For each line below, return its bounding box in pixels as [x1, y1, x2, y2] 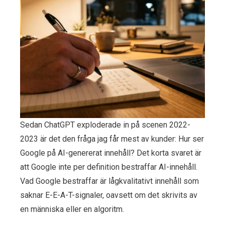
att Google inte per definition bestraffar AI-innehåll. [20, 162, 197, 172]
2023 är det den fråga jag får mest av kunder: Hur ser [20, 134, 204, 144]
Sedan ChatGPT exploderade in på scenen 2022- [20, 120, 190, 130]
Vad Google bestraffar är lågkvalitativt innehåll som [20, 176, 199, 186]
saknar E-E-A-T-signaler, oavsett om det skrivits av [20, 190, 197, 200]
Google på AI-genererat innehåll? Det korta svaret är [20, 148, 201, 158]
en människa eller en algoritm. [20, 204, 124, 214]
